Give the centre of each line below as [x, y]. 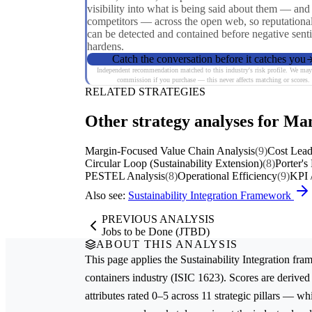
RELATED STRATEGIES [145, 92]
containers [107, 278]
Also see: [107, 196]
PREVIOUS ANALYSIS [158, 219]
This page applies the [133, 260]
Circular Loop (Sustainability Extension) [174, 164]
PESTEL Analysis [125, 176]
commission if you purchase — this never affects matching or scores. [213, 80]
